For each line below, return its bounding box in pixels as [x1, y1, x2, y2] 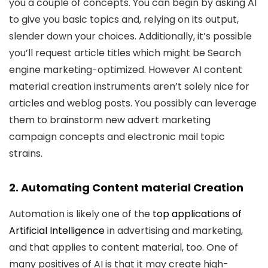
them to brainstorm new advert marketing [9, 113, 211, 127]
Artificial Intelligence [9, 224, 105, 237]
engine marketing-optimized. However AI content [9, 63, 242, 77]
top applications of [153, 207, 242, 221]
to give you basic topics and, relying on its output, [9, 13, 239, 26]
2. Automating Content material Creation [9, 180, 243, 195]
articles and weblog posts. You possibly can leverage [9, 96, 257, 110]
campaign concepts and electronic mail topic [9, 130, 225, 144]
